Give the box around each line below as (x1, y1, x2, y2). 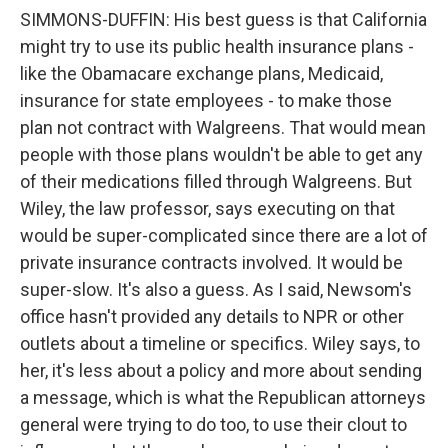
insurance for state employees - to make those (20, 90, 392, 111)
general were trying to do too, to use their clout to (20, 414, 407, 435)
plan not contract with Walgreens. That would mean (20, 117, 426, 138)
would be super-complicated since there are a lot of (20, 225, 428, 246)
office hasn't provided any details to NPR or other (20, 306, 404, 327)
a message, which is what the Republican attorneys (20, 387, 426, 408)
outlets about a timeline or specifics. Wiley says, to (20, 333, 420, 354)
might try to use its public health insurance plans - (20, 36, 414, 57)
